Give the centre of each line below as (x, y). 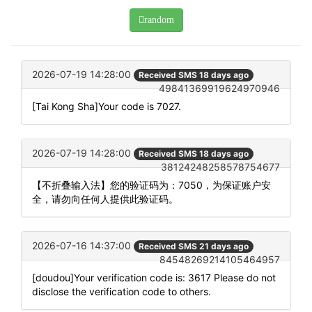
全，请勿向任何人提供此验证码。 (105, 199)
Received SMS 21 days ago (194, 247)
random (159, 19)
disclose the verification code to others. (122, 292)
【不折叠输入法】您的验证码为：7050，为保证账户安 (151, 185)
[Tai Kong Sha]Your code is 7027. (107, 107)
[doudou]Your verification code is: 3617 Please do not (154, 278)
